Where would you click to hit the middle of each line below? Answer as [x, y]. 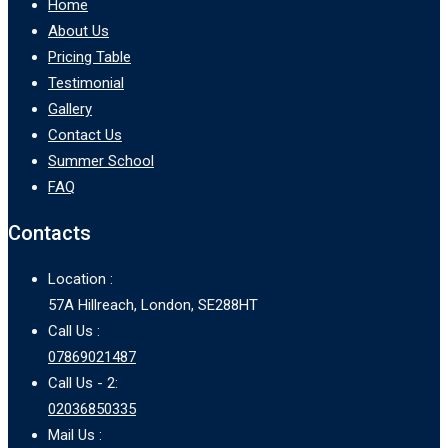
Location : [80, 278]
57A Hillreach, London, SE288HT [153, 304]
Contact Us [85, 134]
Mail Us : [75, 434]
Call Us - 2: [83, 382]
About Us [78, 30]
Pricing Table [89, 56]
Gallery [70, 108]
